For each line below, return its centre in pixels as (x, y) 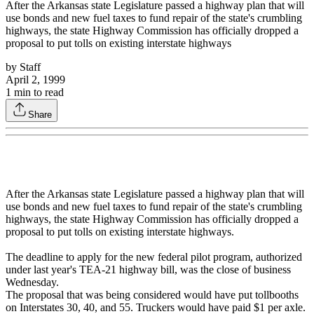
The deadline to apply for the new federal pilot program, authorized (154, 257)
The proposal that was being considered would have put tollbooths (152, 295)
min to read (37, 93)
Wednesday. (32, 282)
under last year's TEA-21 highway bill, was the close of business (148, 270)
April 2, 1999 (35, 80)
